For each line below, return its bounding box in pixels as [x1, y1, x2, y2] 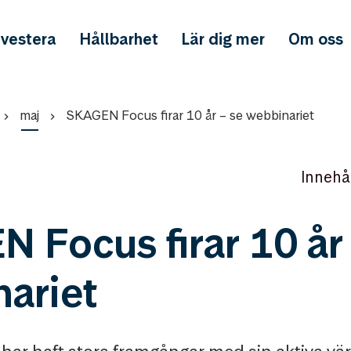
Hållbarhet [80, 29, 159, 49]
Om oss [288, 29, 344, 49]
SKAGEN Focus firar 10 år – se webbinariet [66, 107, 314, 124]
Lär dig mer [182, 29, 266, 49]
